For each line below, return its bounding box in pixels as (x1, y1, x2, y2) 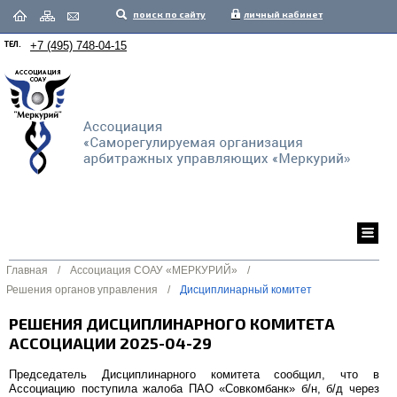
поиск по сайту (133, 9, 206, 19)
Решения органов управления (6, 284, 158, 296)
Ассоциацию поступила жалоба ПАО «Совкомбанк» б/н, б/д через (9, 382, 379, 395)
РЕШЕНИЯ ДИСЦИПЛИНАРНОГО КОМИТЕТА (9, 314, 335, 333)
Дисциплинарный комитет (180, 284, 312, 296)
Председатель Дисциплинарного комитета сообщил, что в (9, 368, 379, 381)
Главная (6, 264, 48, 276)
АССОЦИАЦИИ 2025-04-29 (9, 333, 212, 353)
